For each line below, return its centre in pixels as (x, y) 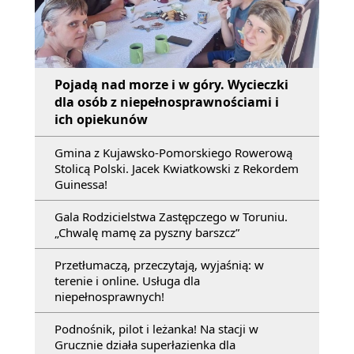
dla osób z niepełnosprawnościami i (167, 102)
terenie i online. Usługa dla (127, 281)
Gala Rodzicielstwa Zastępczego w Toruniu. (171, 217)
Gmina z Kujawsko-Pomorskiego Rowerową (173, 153)
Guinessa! (81, 185)
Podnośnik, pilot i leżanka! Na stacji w (156, 329)
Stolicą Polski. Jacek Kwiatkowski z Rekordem (177, 169)
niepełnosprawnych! (109, 297)
